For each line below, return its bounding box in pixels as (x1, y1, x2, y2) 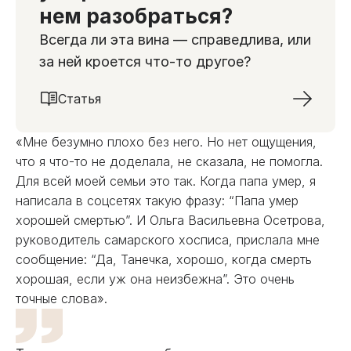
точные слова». (16, 291, 107, 306)
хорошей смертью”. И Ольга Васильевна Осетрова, (16, 212, 325, 228)
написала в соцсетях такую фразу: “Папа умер (16, 193, 299, 208)
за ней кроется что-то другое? (39, 53, 251, 70)
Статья (58, 91, 101, 107)
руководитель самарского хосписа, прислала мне (16, 232, 320, 248)
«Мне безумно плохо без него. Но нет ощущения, (16, 134, 317, 150)
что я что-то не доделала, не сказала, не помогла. (16, 154, 323, 169)
